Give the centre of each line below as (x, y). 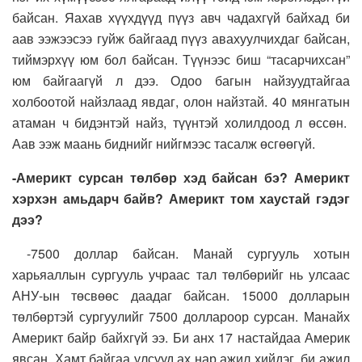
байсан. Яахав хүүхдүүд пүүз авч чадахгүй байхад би (181, 18)
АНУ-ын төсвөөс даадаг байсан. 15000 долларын (181, 296)
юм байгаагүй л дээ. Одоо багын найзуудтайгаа (181, 81)
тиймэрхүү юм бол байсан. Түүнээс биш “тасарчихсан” (181, 60)
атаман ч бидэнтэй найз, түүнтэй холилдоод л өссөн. (181, 123)
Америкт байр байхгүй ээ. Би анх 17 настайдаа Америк (181, 338)
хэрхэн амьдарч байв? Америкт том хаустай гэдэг (181, 199)
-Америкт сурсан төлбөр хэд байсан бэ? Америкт (181, 178)
